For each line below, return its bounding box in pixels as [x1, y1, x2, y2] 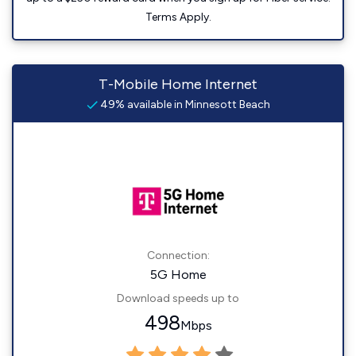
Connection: [146, 249, 210, 262]
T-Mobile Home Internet [99, 75, 257, 93]
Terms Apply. [145, 10, 211, 24]
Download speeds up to [117, 292, 239, 305]
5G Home [149, 267, 207, 282]
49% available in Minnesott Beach [97, 98, 270, 111]
